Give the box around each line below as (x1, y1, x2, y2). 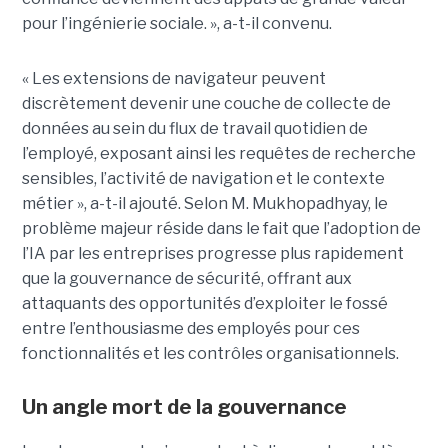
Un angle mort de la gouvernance (21, 394, 347, 419)
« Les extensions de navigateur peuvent (21, 68, 326, 88)
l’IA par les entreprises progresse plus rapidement (21, 243, 404, 263)
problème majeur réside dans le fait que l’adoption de (21, 218, 421, 238)
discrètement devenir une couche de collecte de (21, 93, 391, 113)
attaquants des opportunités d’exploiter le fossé (21, 293, 388, 313)
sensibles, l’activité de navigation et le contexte (21, 168, 385, 188)
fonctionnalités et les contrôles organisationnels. (21, 343, 399, 363)
